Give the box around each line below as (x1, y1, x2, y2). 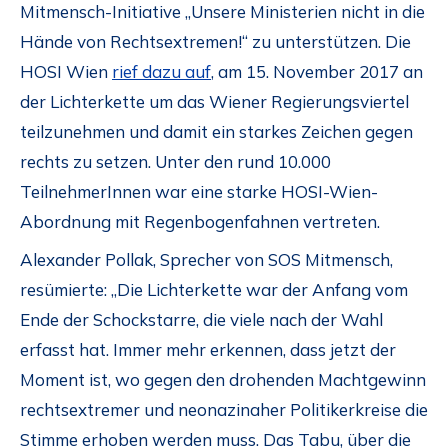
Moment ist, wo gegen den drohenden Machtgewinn (20, 369, 426, 391)
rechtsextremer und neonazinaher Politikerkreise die (20, 399, 428, 421)
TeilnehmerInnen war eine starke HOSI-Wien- (20, 180, 378, 202)
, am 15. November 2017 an (211, 60, 423, 82)
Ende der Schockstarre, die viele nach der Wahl (20, 309, 383, 331)
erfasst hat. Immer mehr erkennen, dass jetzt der (20, 339, 396, 361)
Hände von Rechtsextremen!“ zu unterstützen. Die (20, 30, 411, 52)
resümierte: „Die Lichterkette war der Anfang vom (20, 279, 408, 301)
